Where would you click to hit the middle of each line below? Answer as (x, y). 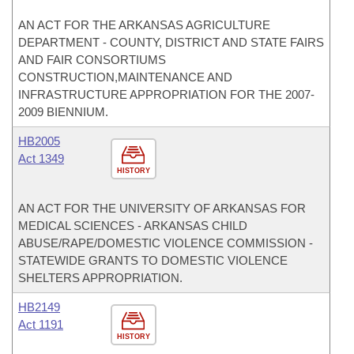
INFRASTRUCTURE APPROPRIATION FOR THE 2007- (166, 94)
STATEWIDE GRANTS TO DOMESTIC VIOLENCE (153, 260)
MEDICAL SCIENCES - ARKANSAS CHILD (133, 226)
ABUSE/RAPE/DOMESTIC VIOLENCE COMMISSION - (166, 243)
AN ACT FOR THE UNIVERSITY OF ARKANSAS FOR (162, 208)
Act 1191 (41, 324)
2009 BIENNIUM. (63, 112)
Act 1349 (41, 158)
